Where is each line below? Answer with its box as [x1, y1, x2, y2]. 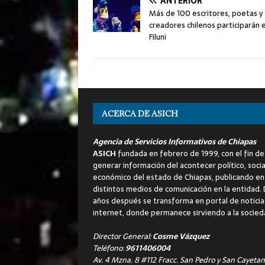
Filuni [149, 31, 166, 44]
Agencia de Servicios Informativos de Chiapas [93, 135, 256, 148]
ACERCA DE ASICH [102, 108, 178, 119]
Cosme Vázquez [153, 230, 209, 243]
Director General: [93, 230, 153, 243]
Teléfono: [93, 242, 125, 255]
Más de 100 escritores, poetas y [149, 7, 263, 20]
